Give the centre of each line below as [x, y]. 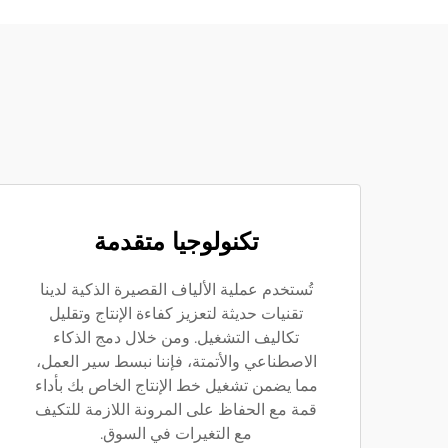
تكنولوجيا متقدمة [176, 241]
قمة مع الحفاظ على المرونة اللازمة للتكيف [176, 409]
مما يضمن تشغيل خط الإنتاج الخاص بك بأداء [176, 385]
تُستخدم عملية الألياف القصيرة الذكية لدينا [176, 289]
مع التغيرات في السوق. [176, 433]
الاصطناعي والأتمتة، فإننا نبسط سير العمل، [176, 361]
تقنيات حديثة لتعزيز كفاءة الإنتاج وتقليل [176, 313]
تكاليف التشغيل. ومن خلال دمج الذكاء [176, 337]
